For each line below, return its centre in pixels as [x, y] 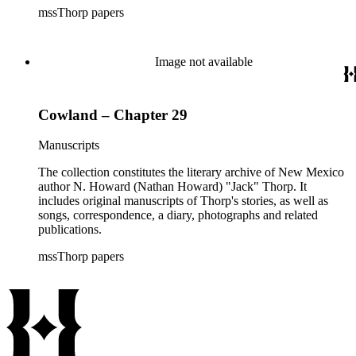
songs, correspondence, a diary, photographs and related [178, 215]
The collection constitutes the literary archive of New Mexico [191, 172]
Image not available [203, 62]
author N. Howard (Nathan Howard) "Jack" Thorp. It [172, 187]
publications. [70, 230]
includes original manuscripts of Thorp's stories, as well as [183, 201]
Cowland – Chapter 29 [113, 114]
